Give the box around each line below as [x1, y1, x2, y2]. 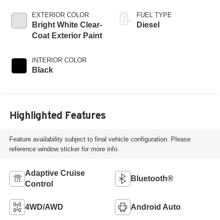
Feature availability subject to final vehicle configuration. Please [9, 135, 191, 143]
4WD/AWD [25, 202, 63, 211]
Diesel [137, 21, 160, 29]
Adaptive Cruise [25, 168, 85, 177]
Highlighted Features [9, 110, 106, 121]
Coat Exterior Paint [31, 31, 102, 40]
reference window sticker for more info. [9, 145, 119, 153]
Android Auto [131, 202, 181, 211]
